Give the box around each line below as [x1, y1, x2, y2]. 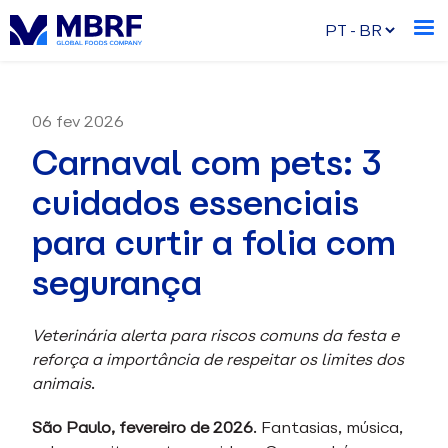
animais [32, 373, 91, 394]
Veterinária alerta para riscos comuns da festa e [32, 325, 399, 346]
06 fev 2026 [32, 111, 124, 132]
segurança [32, 262, 202, 305]
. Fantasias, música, [253, 417, 403, 438]
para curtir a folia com [32, 222, 396, 265]
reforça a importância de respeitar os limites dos [32, 349, 404, 370]
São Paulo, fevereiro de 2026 [32, 417, 253, 438]
